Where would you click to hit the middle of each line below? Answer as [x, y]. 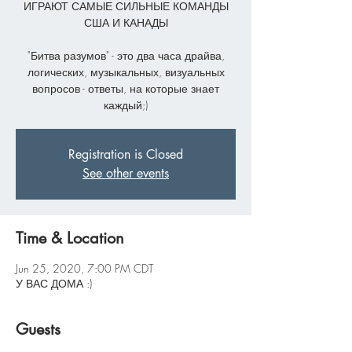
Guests [38, 329]
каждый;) [126, 105]
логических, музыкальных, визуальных [126, 72]
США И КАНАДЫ [126, 22]
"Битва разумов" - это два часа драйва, [126, 55]
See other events [126, 173]
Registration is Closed [126, 154]
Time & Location [70, 238]
